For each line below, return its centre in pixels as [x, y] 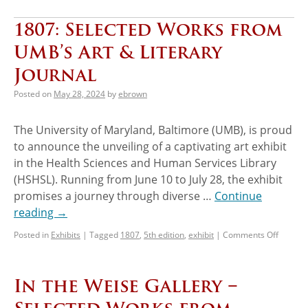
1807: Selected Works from [148, 29]
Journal [55, 74]
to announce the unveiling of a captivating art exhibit [150, 146]
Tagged [104, 234]
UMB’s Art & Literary [118, 52]
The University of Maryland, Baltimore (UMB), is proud [153, 130]
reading [35, 212]
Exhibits [66, 234]
